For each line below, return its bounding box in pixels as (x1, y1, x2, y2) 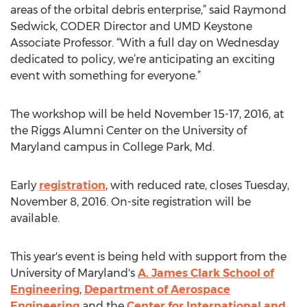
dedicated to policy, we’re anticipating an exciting (10, 53, 275, 66)
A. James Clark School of (138, 267, 274, 280)
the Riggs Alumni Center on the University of (10, 124, 247, 137)
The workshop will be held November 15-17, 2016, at (10, 108, 284, 121)
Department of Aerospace (84, 283, 230, 296)
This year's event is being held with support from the (10, 250, 286, 263)
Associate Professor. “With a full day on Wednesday (10, 36, 279, 49)
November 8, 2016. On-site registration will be (10, 195, 251, 208)
